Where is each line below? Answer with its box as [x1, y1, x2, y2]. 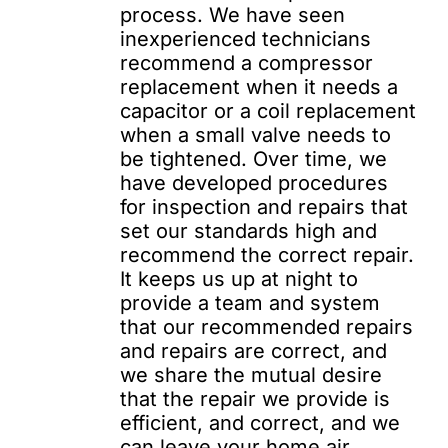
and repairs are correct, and [120, 339, 387, 363]
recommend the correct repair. [120, 243, 414, 267]
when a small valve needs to [120, 123, 391, 147]
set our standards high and [120, 219, 377, 243]
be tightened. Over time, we [120, 147, 387, 171]
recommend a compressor [120, 51, 373, 75]
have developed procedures [120, 171, 388, 195]
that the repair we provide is [120, 387, 390, 411]
